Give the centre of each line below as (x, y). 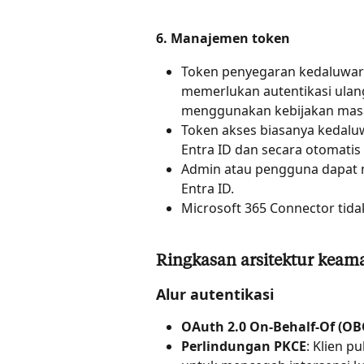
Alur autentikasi (215, 294)
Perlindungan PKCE (244, 347)
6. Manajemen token (223, 39)
